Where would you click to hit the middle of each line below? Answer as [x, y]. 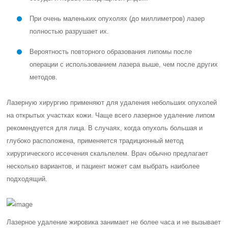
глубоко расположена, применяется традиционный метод [95, 141]
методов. [44, 77]
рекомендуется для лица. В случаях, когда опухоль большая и [105, 128]
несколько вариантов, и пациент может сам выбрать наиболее [103, 166]
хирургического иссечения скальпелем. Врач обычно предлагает [108, 153]
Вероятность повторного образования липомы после [111, 52]
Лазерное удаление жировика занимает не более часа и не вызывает [114, 222]
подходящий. [27, 179]
